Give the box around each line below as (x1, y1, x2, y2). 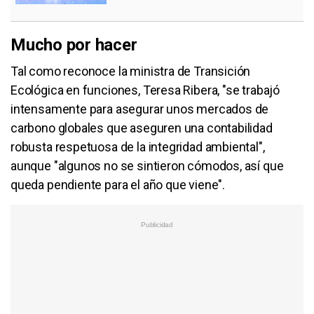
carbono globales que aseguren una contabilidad (11, 120, 273, 135)
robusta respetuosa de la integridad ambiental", (11, 139, 265, 154)
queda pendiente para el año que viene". (11, 177, 228, 192)
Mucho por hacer (11, 34, 137, 55)
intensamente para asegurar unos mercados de (11, 101, 269, 116)
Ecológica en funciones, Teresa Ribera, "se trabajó (11, 82, 280, 97)
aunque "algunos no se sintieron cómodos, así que (11, 158, 284, 173)
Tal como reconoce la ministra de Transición (11, 63, 251, 78)
